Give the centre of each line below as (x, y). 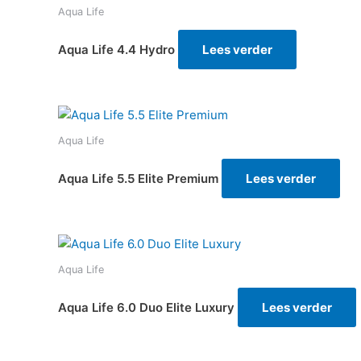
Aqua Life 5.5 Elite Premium (138, 178)
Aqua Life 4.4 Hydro (116, 50)
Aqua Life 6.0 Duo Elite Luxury (146, 307)
